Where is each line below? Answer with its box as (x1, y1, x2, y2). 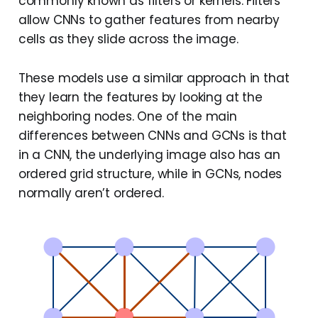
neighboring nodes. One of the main (18, 108, 237, 126)
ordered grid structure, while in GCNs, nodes (18, 165, 283, 183)
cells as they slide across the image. (18, 31, 238, 48)
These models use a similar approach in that (18, 70, 290, 87)
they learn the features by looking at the (18, 89, 263, 106)
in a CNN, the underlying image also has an (18, 146, 280, 164)
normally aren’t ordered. (18, 185, 164, 202)
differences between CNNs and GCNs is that (18, 127, 287, 145)
